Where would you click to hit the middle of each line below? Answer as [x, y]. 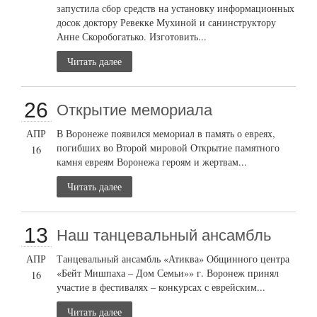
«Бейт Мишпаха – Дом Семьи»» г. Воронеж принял [168, 272]
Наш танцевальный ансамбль [164, 235]
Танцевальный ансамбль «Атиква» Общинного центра [173, 258]
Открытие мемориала [135, 110]
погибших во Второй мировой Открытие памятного [168, 147]
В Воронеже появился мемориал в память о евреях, [166, 133]
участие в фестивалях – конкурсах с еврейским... [161, 287]
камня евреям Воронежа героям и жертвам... [152, 161]
